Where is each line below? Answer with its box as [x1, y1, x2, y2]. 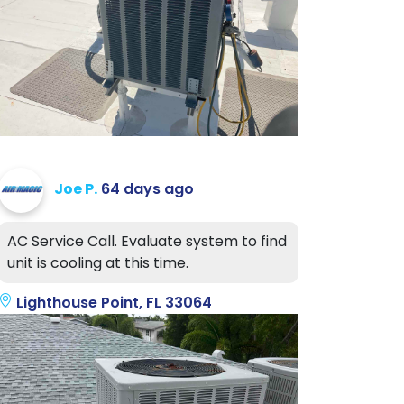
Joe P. [54, 178, 97, 199]
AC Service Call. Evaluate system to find [7, 230, 287, 252]
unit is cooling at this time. [7, 252, 188, 273]
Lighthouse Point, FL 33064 [13, 291, 212, 313]
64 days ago [101, 178, 194, 199]
